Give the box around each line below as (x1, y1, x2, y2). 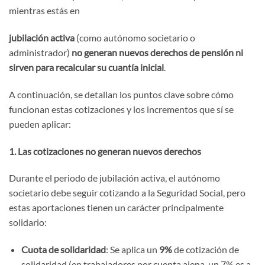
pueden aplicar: (9, 118, 71, 130)
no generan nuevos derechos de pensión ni (72, 46, 243, 58)
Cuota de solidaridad (21, 244, 106, 256)
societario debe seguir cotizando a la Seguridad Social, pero (9, 187, 245, 199)
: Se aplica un (105, 244, 159, 256)
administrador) (9, 46, 72, 58)
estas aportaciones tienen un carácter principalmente (9, 202, 224, 214)
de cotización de (172, 244, 239, 256)
